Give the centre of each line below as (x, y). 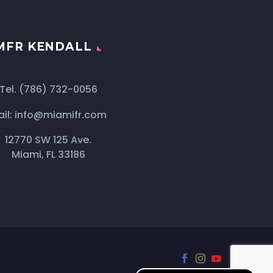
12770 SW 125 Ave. (48, 140)
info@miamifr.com (61, 115)
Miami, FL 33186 (48, 155)
